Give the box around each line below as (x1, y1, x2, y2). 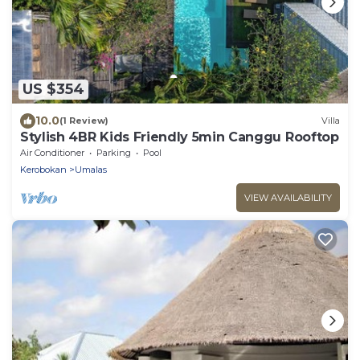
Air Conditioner (20, 146, 84, 158)
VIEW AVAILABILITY (244, 191, 332, 203)
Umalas (75, 163, 107, 175)
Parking (96, 146, 131, 158)
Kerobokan (20, 163, 67, 175)
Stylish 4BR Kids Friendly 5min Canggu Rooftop (20, 129, 339, 145)
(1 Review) (59, 115, 108, 127)
